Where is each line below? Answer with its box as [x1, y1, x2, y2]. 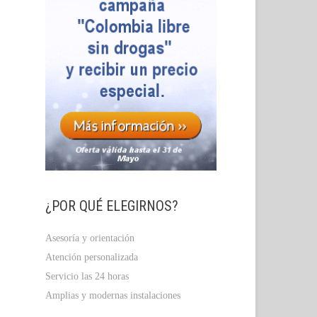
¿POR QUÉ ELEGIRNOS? [45, 197, 178, 215]
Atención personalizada [45, 252, 138, 263]
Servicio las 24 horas [45, 271, 129, 282]
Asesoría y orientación [45, 233, 134, 244]
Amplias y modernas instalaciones [45, 290, 180, 301]
